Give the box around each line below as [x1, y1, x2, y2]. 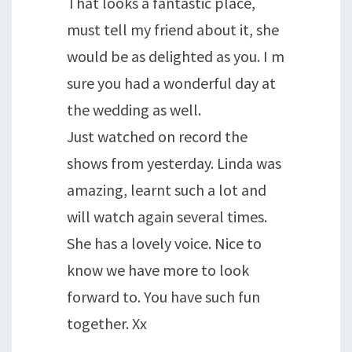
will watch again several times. [67, 206, 267, 226]
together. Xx [67, 313, 147, 333]
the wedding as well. [67, 99, 201, 119]
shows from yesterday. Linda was [67, 152, 281, 173]
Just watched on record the [67, 126, 247, 146]
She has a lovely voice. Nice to [67, 233, 262, 253]
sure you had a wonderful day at [67, 72, 276, 93]
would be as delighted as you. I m [67, 46, 284, 66]
